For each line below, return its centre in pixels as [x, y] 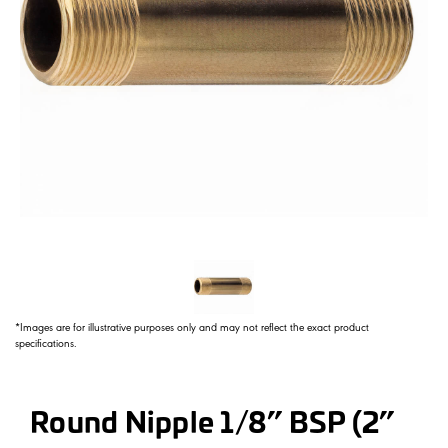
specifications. [46, 345]
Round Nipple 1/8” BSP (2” [212, 424]
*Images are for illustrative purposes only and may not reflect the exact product [192, 329]
